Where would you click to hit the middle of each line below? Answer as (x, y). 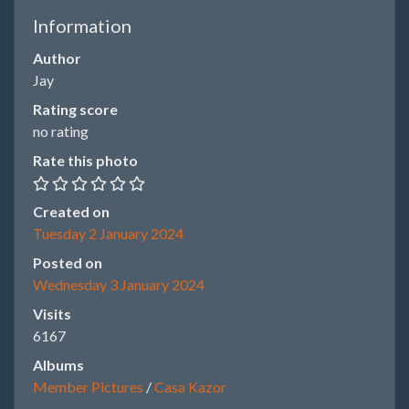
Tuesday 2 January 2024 (108, 233)
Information (82, 26)
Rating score (75, 109)
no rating (61, 131)
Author (57, 58)
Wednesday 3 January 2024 (119, 284)
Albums (58, 365)
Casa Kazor (190, 387)
